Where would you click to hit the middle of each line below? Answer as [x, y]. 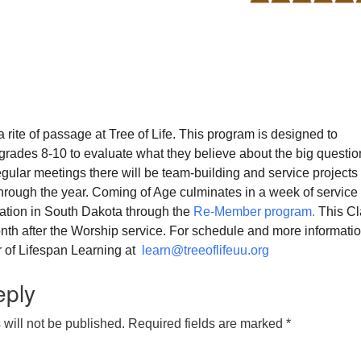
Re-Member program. [254, 212]
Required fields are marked [207, 324]
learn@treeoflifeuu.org [207, 250]
